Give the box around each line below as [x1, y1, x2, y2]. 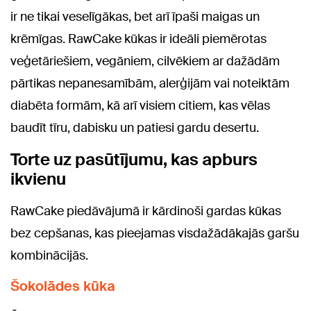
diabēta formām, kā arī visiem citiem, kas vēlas [10, 97, 270, 114]
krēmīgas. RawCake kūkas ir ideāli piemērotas [10, 31, 267, 47]
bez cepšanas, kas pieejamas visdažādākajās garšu [10, 225, 299, 242]
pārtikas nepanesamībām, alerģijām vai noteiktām [10, 75, 289, 92]
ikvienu [10, 168, 66, 190]
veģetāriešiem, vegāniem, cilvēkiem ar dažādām [10, 53, 280, 69]
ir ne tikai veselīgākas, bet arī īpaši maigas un [10, 8, 260, 25]
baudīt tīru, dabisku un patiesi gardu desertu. [10, 119, 259, 136]
